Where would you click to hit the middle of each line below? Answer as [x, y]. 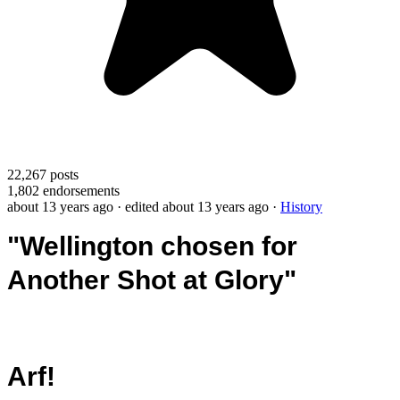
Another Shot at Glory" [152, 279]
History [301, 206]
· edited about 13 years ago [193, 206]
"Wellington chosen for [152, 246]
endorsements [79, 190]
